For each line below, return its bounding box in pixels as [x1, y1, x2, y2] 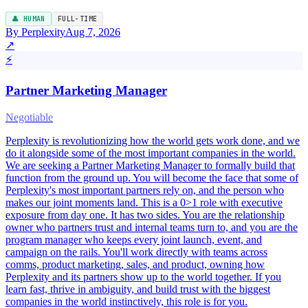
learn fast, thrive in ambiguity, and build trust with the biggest [5, 283, 270, 295]
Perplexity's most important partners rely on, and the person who [5, 184, 284, 196]
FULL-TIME [57, 14, 98, 24]
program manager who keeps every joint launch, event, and [5, 233, 262, 245]
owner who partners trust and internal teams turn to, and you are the [5, 221, 298, 233]
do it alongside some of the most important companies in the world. [5, 146, 296, 159]
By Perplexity [5, 26, 65, 38]
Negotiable [5, 111, 53, 123]
